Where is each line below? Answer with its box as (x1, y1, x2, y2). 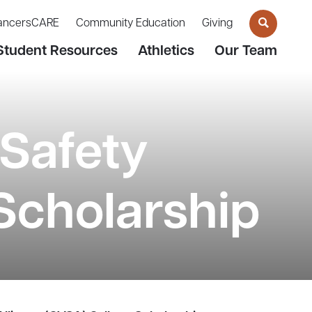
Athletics (138, 44, 194, 58)
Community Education (76, 18, 185, 30)
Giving (202, 18, 233, 30)
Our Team (214, 44, 277, 58)
